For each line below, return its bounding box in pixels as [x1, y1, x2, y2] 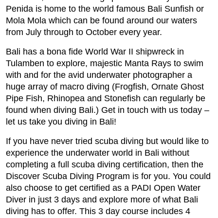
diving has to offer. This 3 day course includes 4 [6, 206, 190, 216]
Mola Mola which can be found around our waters [6, 15, 197, 25]
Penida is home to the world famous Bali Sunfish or [6, 3, 204, 14]
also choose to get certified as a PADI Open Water [6, 182, 200, 193]
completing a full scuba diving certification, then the [6, 159, 203, 169]
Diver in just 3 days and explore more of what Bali [6, 194, 198, 204]
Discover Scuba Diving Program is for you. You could [6, 171, 211, 181]
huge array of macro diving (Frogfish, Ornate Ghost [6, 81, 204, 91]
